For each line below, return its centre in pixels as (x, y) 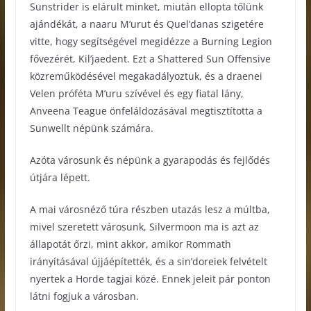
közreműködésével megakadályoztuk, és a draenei (146, 76)
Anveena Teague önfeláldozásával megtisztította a (146, 111)
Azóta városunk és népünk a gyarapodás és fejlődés (150, 160)
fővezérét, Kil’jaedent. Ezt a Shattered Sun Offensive (150, 59)
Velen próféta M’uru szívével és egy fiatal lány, (136, 94)
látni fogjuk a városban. (84, 296)
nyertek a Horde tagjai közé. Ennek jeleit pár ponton (150, 279)
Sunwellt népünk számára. (91, 128)
